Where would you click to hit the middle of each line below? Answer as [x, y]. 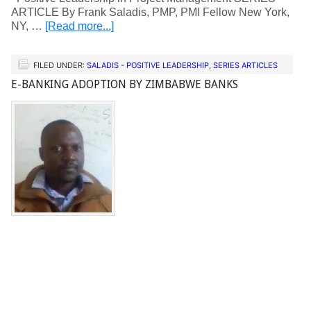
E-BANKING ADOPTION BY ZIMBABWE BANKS [125, 84]
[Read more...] [79, 26]
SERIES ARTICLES [245, 65]
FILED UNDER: [60, 65]
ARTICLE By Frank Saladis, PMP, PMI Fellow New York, [150, 12]
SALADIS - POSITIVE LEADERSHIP [148, 65]
